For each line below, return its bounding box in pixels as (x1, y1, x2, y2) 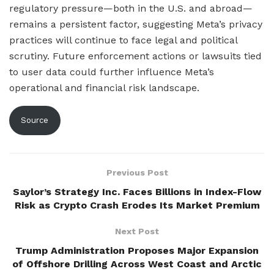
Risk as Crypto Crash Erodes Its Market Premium (14, 199, 260, 211)
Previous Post (106, 167, 168, 177)
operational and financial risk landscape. (9, 82, 199, 94)
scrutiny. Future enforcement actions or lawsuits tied (9, 50, 262, 62)
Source (21, 116, 49, 125)
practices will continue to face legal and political (9, 34, 237, 46)
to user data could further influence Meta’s (9, 66, 214, 78)
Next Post (115, 226, 159, 236)
